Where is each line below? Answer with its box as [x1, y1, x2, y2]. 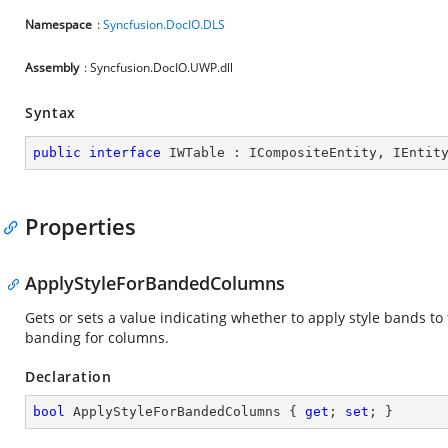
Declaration [25, 367, 112, 386]
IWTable [169, 145, 225, 160]
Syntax [25, 103, 77, 122]
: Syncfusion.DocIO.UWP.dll [84, 59, 233, 76]
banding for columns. [25, 328, 169, 347]
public [33, 145, 81, 160]
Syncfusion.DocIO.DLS [103, 16, 225, 33]
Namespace [25, 16, 92, 33]
